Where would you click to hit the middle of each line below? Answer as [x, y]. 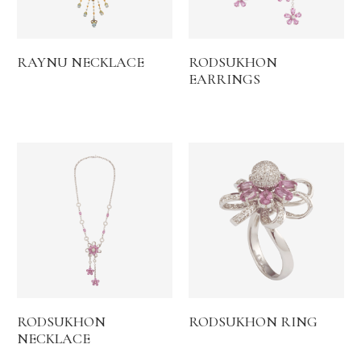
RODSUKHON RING [253, 322]
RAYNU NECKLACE [81, 62]
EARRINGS [224, 79]
